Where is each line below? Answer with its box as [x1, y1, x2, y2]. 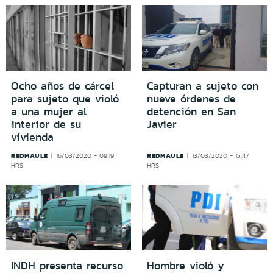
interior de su [11, 116, 81, 133]
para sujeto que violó [11, 91, 119, 107]
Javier [147, 116, 177, 133]
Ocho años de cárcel [11, 78, 114, 94]
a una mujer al [11, 104, 87, 120]
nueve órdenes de [147, 91, 236, 107]
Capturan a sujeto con [147, 78, 258, 94]
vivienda [11, 129, 54, 146]
